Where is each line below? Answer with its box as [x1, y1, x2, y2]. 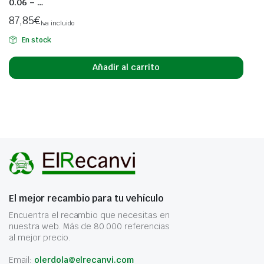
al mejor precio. [9, 232, 70, 243]
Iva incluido [40, 18, 74, 27]
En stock [21, 35, 51, 45]
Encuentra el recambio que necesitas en [9, 209, 170, 220]
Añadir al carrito [93, 62, 160, 72]
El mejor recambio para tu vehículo [9, 192, 163, 204]
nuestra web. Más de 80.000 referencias [9, 220, 170, 232]
